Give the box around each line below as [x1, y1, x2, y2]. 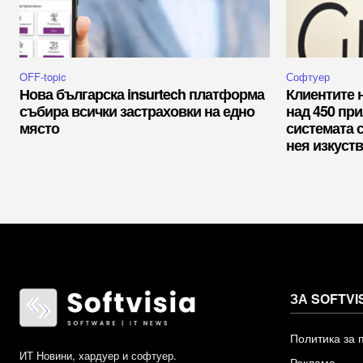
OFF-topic [19, 69, 66, 85]
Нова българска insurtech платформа [19, 83, 264, 105]
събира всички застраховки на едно [19, 100, 254, 122]
